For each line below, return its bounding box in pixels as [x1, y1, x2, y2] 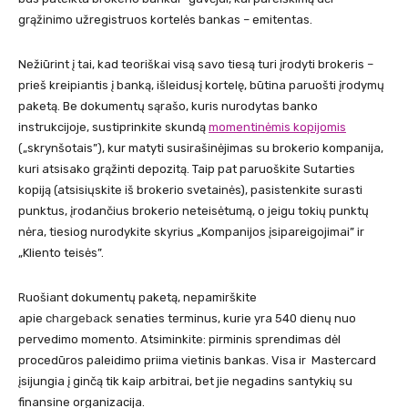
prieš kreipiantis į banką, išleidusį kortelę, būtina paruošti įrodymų [18, 78, 384, 93]
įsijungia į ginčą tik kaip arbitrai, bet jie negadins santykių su [18, 374, 352, 389]
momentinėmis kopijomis [209, 120, 346, 135]
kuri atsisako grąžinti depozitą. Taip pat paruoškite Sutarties [18, 162, 355, 177]
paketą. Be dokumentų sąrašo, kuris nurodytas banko [18, 99, 318, 114]
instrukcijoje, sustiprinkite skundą [18, 120, 209, 135]
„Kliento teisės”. [18, 246, 104, 260]
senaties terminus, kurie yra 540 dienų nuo [116, 311, 356, 326]
